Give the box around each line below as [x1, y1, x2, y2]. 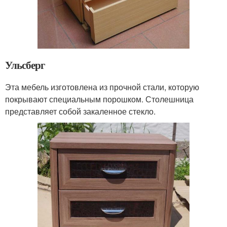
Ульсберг [5, 57, 45, 73]
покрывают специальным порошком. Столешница [5, 93, 194, 105]
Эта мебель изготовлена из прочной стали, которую [5, 81, 199, 93]
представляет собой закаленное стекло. [5, 105, 156, 118]
